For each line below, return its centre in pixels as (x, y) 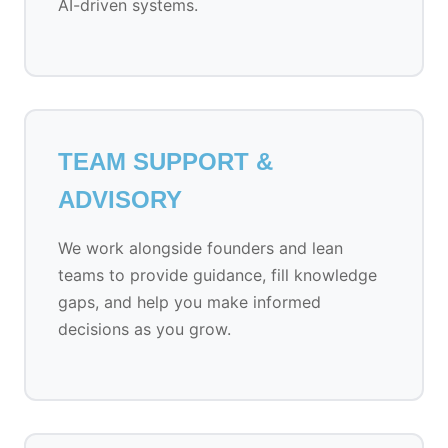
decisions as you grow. (144, 329)
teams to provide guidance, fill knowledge (217, 275)
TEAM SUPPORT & (165, 161)
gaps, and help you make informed (189, 302)
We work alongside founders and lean (200, 248)
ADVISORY (120, 199)
